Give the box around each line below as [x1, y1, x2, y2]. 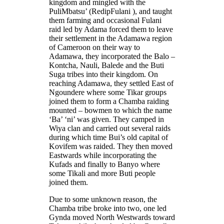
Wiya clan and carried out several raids [49, 123, 170, 132]
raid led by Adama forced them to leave [49, 24, 173, 33]
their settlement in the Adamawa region [49, 33, 172, 42]
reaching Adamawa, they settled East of [49, 78, 173, 87]
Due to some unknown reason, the [49, 194, 157, 203]
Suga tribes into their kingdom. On [49, 69, 158, 78]
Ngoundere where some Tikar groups [49, 87, 166, 96]
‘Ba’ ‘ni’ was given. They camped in [49, 114, 164, 123]
